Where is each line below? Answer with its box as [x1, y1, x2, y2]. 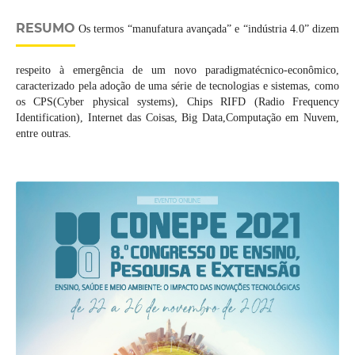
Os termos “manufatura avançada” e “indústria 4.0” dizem [74, 23, 340, 36]
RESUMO [15, 21, 75, 36]
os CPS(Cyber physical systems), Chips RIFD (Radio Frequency [15, 96, 340, 109]
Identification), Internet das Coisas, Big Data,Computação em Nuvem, [15, 112, 340, 124]
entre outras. [15, 128, 71, 140]
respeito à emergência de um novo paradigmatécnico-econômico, [15, 64, 340, 77]
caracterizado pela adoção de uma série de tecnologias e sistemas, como [15, 80, 340, 93]
